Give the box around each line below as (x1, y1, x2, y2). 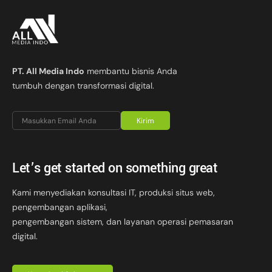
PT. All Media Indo (12, 66, 84, 77)
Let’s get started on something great (12, 158, 217, 178)
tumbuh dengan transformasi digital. (12, 80, 154, 92)
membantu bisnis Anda (84, 66, 177, 77)
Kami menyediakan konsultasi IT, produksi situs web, (12, 187, 215, 199)
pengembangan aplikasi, (12, 202, 107, 213)
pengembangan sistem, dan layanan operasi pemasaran (12, 216, 233, 228)
